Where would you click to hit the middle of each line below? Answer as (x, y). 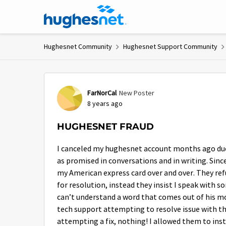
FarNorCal (102, 93)
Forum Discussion (109, 81)
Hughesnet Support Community (170, 46)
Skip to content (78, 12)
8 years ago (105, 103)
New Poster (137, 93)
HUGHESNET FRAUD (105, 127)
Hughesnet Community (78, 46)
